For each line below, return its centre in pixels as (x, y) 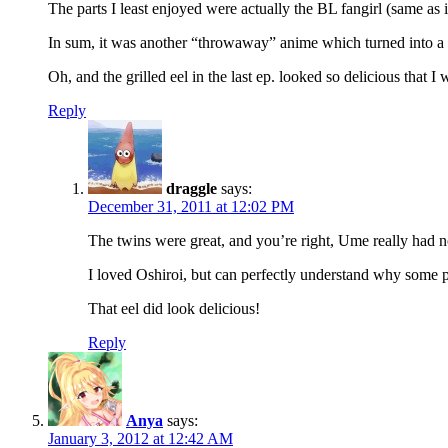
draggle (191, 188)
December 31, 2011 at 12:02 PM (191, 206)
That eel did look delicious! (174, 308)
